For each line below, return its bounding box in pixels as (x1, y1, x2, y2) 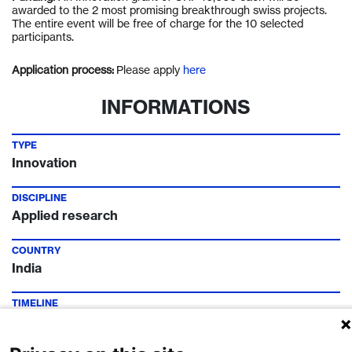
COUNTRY (12, 244, 60, 256)
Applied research (12, 207, 118, 223)
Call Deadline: (12, 313, 95, 328)
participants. (12, 30, 74, 43)
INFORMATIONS (101, 95, 251, 119)
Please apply (114, 63, 180, 76)
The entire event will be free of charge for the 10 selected (12, 16, 303, 30)
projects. (280, 3, 327, 16)
